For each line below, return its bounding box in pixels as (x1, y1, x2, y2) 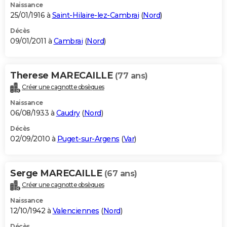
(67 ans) (104, 168, 137, 178)
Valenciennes (52, 206, 99, 215)
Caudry (56, 108, 80, 118)
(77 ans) (115, 71, 148, 81)
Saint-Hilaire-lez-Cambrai (52, 11, 139, 20)
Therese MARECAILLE (10, 70, 115, 82)
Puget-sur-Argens (57, 134, 120, 143)
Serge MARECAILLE (10, 167, 104, 179)
